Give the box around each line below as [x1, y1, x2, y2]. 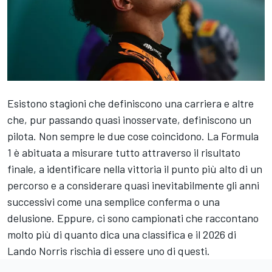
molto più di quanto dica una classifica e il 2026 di [7, 228, 236, 242]
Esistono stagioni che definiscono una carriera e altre [7, 97, 254, 110]
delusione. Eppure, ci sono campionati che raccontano [7, 211, 259, 225]
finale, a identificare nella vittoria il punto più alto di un [7, 162, 262, 176]
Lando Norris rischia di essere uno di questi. [7, 244, 210, 258]
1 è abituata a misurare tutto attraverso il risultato [7, 146, 240, 160]
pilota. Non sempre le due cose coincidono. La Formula [7, 129, 259, 143]
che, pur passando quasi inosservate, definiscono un [7, 113, 251, 127]
